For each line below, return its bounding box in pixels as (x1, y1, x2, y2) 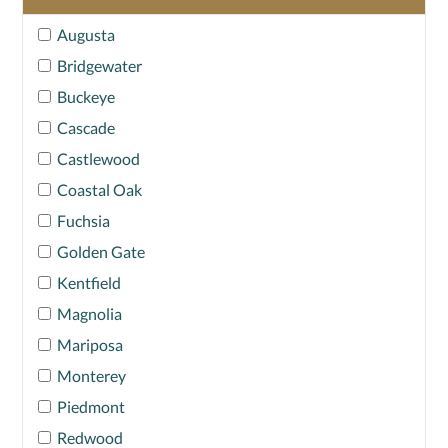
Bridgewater (57, 56, 142, 76)
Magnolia (57, 304, 122, 324)
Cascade (57, 118, 115, 138)
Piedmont (57, 397, 125, 417)
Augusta (57, 25, 115, 45)
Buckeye (57, 87, 115, 107)
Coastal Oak (57, 180, 142, 200)
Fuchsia (57, 211, 110, 231)
